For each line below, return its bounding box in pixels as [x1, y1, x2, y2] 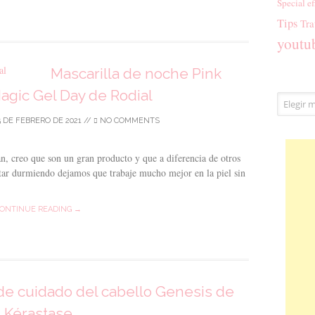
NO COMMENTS [98, 116, 160, 125]
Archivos [277, 92, 313, 106]
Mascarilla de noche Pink [51, 65, 221, 82]
